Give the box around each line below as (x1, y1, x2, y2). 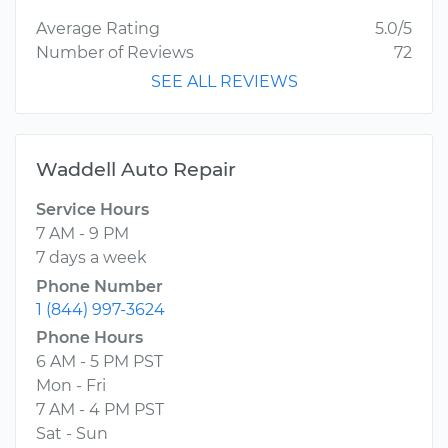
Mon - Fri (36, 376, 106, 396)
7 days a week (36, 248, 147, 268)
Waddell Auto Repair (36, 157, 236, 182)
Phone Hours (36, 328, 143, 348)
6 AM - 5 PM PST (36, 352, 163, 372)
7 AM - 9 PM (36, 224, 129, 244)
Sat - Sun (36, 424, 108, 444)
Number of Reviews (36, 43, 194, 63)
